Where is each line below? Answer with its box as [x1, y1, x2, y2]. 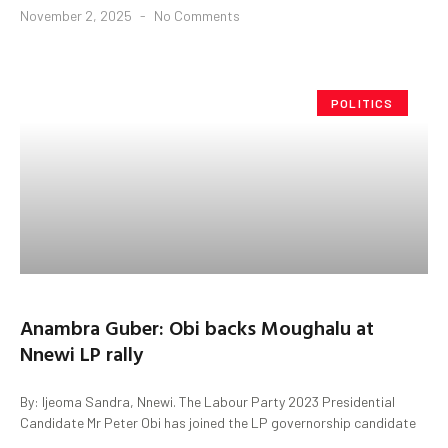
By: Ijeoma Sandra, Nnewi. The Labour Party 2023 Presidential [20, 392, 395, 410]
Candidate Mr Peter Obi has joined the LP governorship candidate [20, 413, 416, 431]
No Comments [151, 6, 240, 24]
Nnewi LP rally [20, 337, 143, 368]
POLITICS [331, 95, 394, 110]
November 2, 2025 [20, 6, 135, 24]
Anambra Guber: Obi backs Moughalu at [20, 311, 374, 342]
